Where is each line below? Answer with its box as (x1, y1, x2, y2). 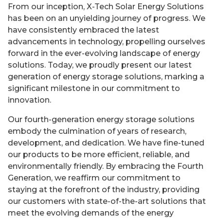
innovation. (8, 95, 51, 105)
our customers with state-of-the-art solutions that (8, 197, 206, 206)
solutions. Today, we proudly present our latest (8, 60, 192, 70)
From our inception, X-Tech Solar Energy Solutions (8, 2, 204, 12)
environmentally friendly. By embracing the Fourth (8, 162, 203, 171)
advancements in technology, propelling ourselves (8, 37, 205, 47)
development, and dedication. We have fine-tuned (8, 138, 204, 148)
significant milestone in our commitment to (8, 84, 180, 93)
